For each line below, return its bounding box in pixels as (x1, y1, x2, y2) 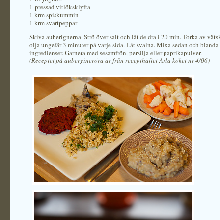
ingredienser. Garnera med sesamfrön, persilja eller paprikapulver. (29, 48, 202, 57)
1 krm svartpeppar (29, 18, 77, 27)
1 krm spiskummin (29, 10, 79, 19)
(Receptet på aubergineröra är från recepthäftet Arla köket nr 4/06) (29, 56, 210, 65)
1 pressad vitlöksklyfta (29, 2, 90, 11)
